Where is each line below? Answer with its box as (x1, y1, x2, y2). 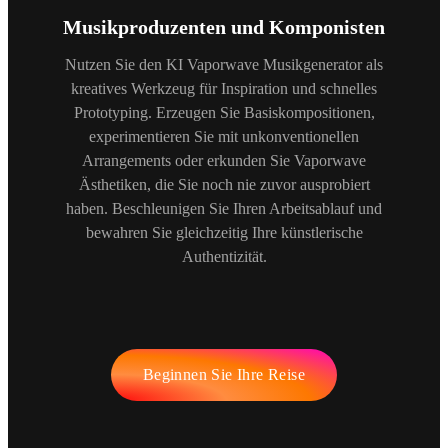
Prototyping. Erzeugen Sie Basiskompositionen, (73, 103, 375, 121)
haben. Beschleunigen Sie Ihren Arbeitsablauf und (66, 199, 382, 217)
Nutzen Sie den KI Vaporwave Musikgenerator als (65, 55, 383, 73)
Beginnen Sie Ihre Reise (142, 365, 306, 383)
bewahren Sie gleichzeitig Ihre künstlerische (85, 223, 363, 241)
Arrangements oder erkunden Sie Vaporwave (82, 151, 366, 169)
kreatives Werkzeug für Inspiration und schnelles (71, 79, 377, 97)
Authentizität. (181, 247, 267, 265)
